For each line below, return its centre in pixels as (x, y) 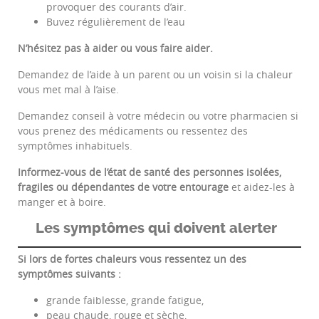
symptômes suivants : (69, 274)
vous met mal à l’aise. (68, 90)
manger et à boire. (62, 202)
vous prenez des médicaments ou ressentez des (133, 131)
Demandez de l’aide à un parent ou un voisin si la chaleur (155, 75)
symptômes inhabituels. (75, 146)
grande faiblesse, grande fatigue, (125, 300)
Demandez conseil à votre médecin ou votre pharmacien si (158, 116)
